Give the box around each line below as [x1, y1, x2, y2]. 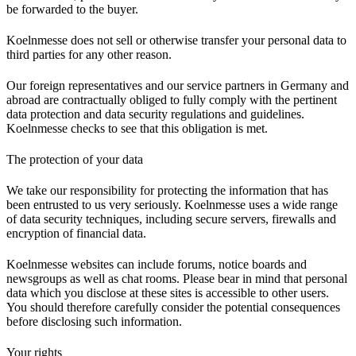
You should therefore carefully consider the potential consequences [6, 300, 340, 314]
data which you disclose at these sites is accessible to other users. [6, 285, 329, 300]
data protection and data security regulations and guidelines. [6, 106, 304, 121]
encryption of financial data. [6, 226, 146, 240]
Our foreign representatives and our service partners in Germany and [6, 78, 349, 92]
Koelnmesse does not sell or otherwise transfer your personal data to [6, 33, 346, 47]
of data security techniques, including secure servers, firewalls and [6, 211, 336, 226]
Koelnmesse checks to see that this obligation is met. [6, 121, 268, 135]
